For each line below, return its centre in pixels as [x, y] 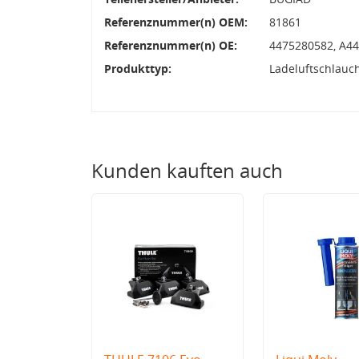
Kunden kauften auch [187, 170]
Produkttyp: [138, 68]
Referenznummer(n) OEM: [176, 22]
